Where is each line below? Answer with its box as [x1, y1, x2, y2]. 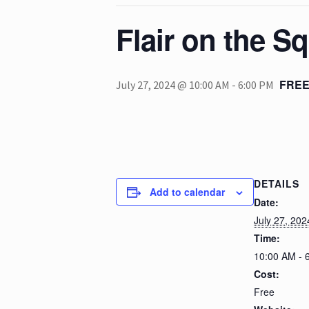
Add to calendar [150, 184, 225, 199]
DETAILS [254, 176, 299, 190]
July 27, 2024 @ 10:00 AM [116, 78, 230, 92]
